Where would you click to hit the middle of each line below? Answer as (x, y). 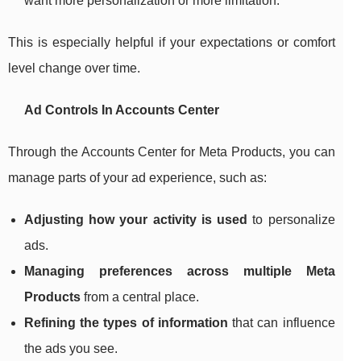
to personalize (291, 220)
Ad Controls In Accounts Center (122, 110)
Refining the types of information (126, 323)
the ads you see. (71, 349)
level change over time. (74, 68)
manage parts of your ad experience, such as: (137, 178)
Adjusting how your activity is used (136, 220)
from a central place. (140, 297)
